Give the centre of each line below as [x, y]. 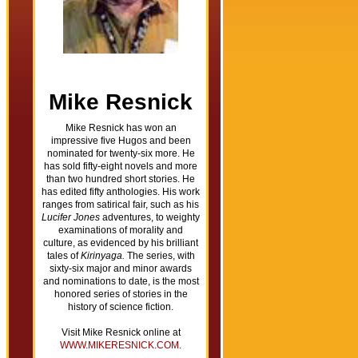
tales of [64, 256]
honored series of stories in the [121, 294]
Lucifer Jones [71, 217]
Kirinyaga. [102, 256]
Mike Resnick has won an [121, 128]
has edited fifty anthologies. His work [121, 192]
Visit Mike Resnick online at [121, 332]
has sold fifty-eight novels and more [121, 166]
